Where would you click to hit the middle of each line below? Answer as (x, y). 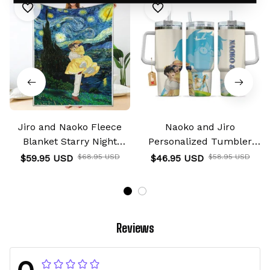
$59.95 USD (46, 159)
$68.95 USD (99, 157)
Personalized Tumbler (200, 142)
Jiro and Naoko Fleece (70, 127)
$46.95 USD (177, 159)
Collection (70, 156)
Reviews (135, 228)
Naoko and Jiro (200, 127)
